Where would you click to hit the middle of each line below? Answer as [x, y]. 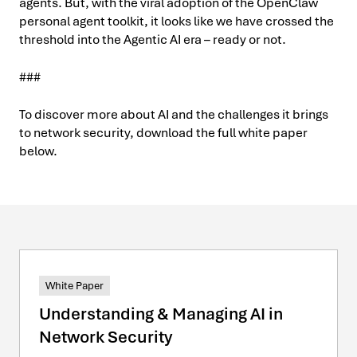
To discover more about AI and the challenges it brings [174, 114]
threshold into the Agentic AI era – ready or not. [153, 39]
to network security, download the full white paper [163, 132]
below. [38, 151]
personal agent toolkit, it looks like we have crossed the [177, 21]
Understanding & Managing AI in [161, 313]
